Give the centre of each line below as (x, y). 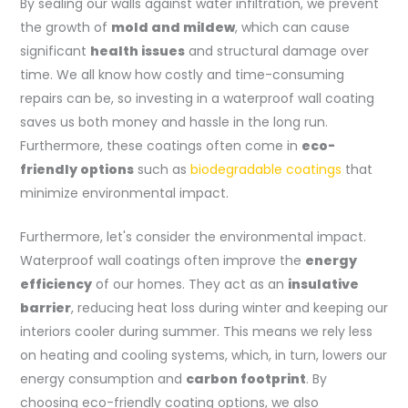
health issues (137, 51)
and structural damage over (276, 51)
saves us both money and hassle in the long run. (173, 122)
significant (55, 51)
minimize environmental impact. (124, 193)
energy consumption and (102, 378)
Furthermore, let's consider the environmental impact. (193, 236)
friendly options (76, 169)
